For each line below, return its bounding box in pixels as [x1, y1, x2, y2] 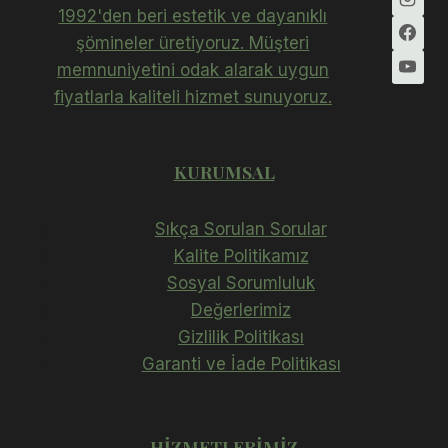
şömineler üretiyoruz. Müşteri [76, 32, 310, 53]
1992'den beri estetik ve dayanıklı [58, 5, 328, 26]
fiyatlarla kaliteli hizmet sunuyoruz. [53, 86, 332, 107]
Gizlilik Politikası [178, 326, 304, 347]
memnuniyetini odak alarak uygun [56, 59, 329, 80]
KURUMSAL [173, 159, 275, 183]
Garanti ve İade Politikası [141, 353, 341, 374]
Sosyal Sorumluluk [167, 272, 315, 293]
